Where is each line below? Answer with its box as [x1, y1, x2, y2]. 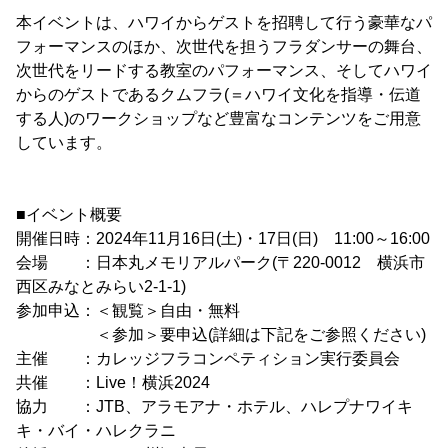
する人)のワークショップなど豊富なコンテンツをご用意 [16, 109, 421, 127]
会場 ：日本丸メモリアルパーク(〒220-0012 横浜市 [16, 253, 425, 271]
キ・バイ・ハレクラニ [16, 421, 176, 439]
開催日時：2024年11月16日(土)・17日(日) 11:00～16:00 [16, 229, 430, 247]
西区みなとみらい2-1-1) [16, 277, 186, 295]
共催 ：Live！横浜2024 [16, 373, 210, 391]
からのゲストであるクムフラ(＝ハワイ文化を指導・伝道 [16, 85, 421, 103]
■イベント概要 [16, 205, 122, 223]
